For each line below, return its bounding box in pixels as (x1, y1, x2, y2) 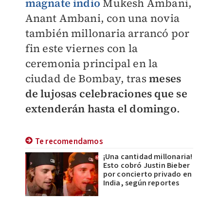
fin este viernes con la (25, 41, 138, 55)
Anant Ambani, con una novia (25, 11, 180, 25)
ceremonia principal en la (25, 56, 158, 71)
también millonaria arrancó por (25, 26, 190, 40)
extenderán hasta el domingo (25, 101, 177, 116)
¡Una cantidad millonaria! (103, 151, 193, 162)
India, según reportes (103, 178, 180, 188)
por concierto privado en (103, 169, 192, 180)
